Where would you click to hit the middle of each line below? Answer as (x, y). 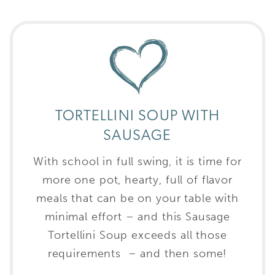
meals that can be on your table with (137, 198)
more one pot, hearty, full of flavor (137, 180)
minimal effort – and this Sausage (137, 216)
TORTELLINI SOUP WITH (137, 116)
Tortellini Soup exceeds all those (137, 235)
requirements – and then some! (137, 253)
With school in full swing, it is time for (137, 161)
